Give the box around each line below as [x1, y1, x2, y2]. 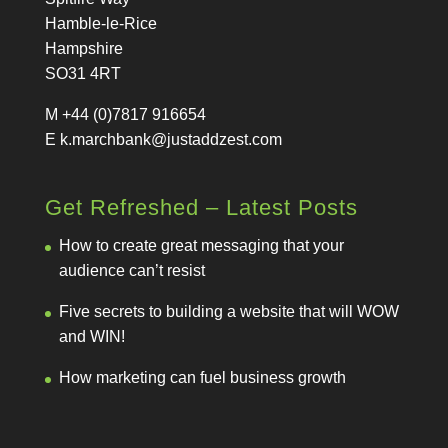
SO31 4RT [44, 65, 121, 83]
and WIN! [58, 328, 125, 346]
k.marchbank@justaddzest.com [59, 131, 282, 149]
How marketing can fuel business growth [58, 369, 346, 387]
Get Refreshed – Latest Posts [44, 195, 358, 221]
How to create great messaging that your [58, 237, 344, 255]
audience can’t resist [58, 262, 205, 280]
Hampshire [44, 40, 123, 58]
